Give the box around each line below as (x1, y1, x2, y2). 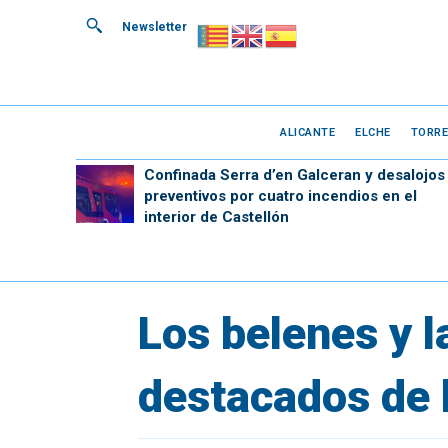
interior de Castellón (143, 208, 289, 226)
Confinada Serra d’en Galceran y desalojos (143, 166, 445, 184)
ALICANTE (280, 125, 336, 139)
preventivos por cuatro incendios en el (143, 187, 417, 205)
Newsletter (122, 20, 187, 34)
